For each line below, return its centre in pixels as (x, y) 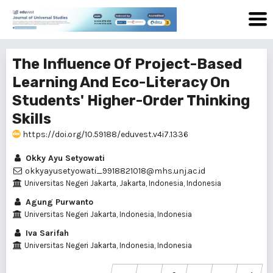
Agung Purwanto (58, 202)
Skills (32, 119)
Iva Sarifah (46, 233)
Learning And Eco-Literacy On (121, 82)
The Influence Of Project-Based (127, 64)
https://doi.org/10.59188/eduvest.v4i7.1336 (105, 134)
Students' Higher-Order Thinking (131, 101)
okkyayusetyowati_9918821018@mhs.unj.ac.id (114, 171)
